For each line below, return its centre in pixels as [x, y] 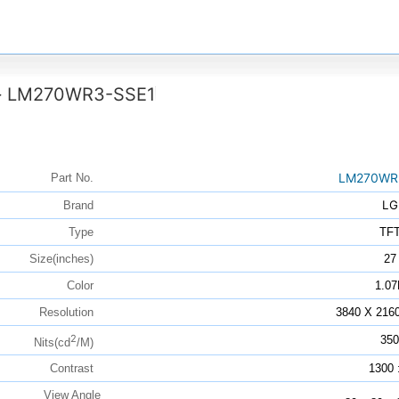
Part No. [75, 178]
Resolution [69, 313]
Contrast [75, 369]
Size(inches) [65, 259]
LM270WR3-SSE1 [81, 95]
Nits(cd [52, 342]
